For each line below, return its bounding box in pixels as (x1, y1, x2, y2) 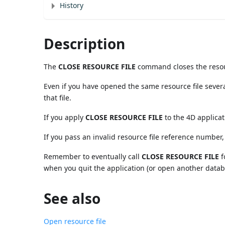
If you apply (44, 112, 86, 122)
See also (44, 188, 101, 208)
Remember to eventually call (44, 151, 142, 161)
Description (44, 34, 126, 53)
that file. (44, 92, 72, 102)
